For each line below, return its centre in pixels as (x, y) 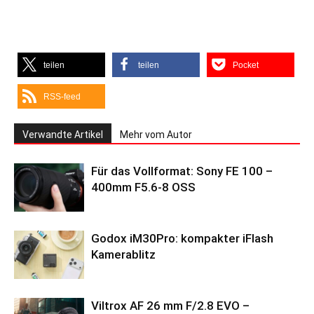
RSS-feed (62, 97)
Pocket (246, 66)
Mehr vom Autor (156, 135)
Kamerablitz (123, 255)
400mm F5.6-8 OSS (143, 187)
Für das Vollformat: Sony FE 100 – (182, 171)
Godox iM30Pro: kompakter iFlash (182, 239)
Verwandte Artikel (63, 135)
